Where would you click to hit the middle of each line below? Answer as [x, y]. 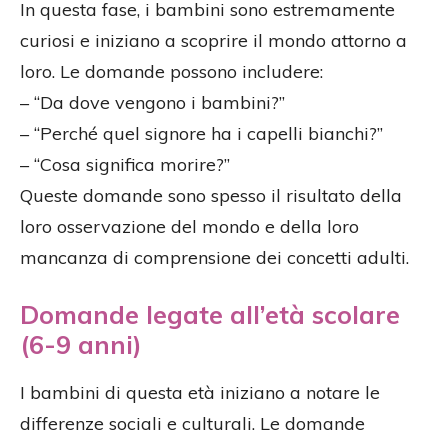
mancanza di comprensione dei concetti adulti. [214, 257]
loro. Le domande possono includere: [171, 71]
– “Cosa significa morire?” [125, 164]
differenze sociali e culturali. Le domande [192, 423]
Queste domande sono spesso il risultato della [211, 195]
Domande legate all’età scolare [210, 314]
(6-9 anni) [81, 344]
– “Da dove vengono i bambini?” [152, 102]
